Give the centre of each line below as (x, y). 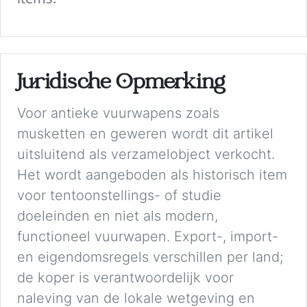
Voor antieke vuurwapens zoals (118, 113)
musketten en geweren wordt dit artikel (145, 133)
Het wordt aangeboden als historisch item (152, 174)
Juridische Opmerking (121, 84)
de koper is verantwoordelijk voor (125, 277)
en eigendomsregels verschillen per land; (150, 257)
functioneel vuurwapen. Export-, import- (148, 236)
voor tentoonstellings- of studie (119, 195)
